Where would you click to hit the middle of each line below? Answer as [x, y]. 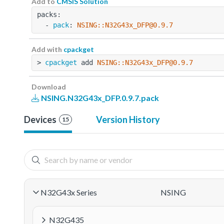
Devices [40, 119]
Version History [128, 119]
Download [49, 86]
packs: [49, 14]
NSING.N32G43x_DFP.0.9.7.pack [99, 97]
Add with [47, 49]
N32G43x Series [69, 192]
